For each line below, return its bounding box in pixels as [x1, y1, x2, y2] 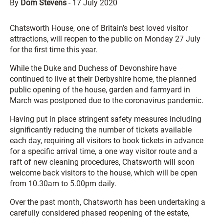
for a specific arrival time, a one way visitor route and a [10, 147, 197, 156]
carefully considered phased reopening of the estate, [10, 208, 189, 218]
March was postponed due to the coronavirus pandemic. [10, 96, 203, 105]
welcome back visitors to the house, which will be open [10, 168, 197, 177]
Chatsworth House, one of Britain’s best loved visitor [10, 23, 188, 33]
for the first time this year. [10, 45, 97, 54]
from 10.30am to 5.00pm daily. [10, 179, 116, 188]
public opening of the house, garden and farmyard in [10, 85, 190, 94]
